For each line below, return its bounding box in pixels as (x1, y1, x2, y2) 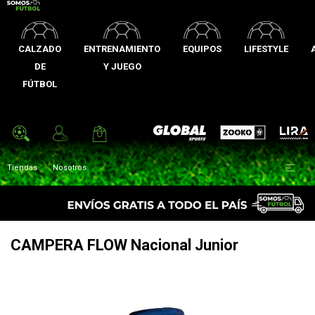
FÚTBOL (22, 79, 57, 89)
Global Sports (153, 128, 204, 138)
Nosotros (53, 163, 86, 172)
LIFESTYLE (244, 44, 288, 54)
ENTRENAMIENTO (84, 44, 160, 54)
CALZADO (18, 44, 61, 54)
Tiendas (7, 163, 37, 172)
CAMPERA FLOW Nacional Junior (11, 236, 238, 254)
